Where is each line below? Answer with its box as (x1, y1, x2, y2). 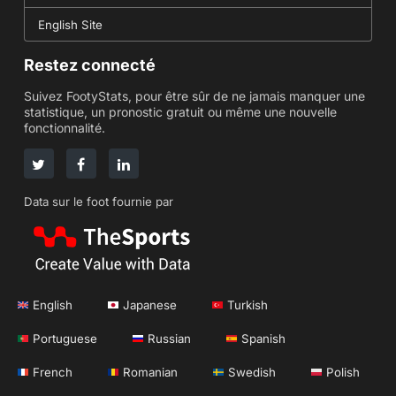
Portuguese (33, 331, 97, 346)
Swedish (228, 364, 276, 379)
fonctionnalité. (23, 119, 105, 135)
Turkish (227, 297, 268, 312)
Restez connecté (23, 55, 156, 74)
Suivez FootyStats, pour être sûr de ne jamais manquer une (23, 88, 365, 103)
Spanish (241, 331, 286, 346)
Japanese (123, 297, 177, 312)
